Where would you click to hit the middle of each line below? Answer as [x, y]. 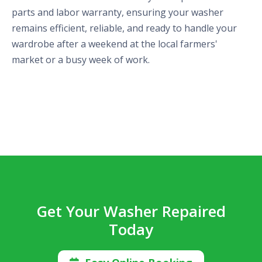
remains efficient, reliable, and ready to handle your [124, 28]
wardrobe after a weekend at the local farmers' [115, 44]
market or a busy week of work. [81, 60]
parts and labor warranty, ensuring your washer [118, 13]
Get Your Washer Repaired [131, 211]
